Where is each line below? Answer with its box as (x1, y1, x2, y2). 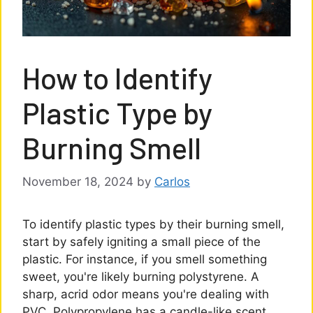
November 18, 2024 (22, 174, 133, 189)
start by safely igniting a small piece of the (22, 234, 261, 249)
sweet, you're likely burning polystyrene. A (22, 269, 259, 284)
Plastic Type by (22, 95, 212, 131)
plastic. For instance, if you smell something (22, 252, 267, 266)
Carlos (154, 174, 190, 189)
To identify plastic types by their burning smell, (22, 217, 284, 231)
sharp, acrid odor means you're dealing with (22, 286, 269, 301)
